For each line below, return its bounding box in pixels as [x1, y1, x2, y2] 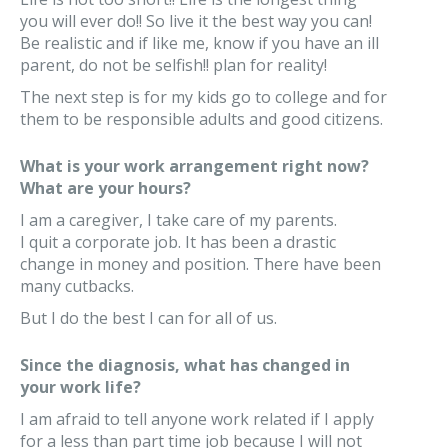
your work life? [20, 376, 141, 398]
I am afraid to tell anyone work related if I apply [20, 408, 374, 430]
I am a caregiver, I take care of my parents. [20, 209, 337, 231]
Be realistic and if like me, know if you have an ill [20, 32, 379, 54]
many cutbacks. [20, 275, 134, 297]
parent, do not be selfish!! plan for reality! [20, 54, 327, 76]
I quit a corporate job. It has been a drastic [20, 231, 336, 253]
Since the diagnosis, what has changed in [20, 354, 350, 376]
